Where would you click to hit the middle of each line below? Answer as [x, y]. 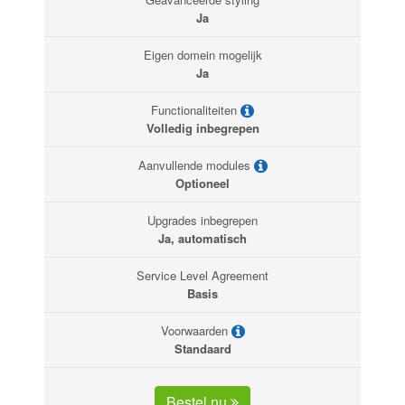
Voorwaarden [196, 331]
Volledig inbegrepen [202, 128]
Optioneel [202, 184]
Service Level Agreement [202, 276]
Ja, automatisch [202, 239]
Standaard [202, 349]
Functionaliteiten [196, 110]
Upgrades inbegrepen [202, 221]
